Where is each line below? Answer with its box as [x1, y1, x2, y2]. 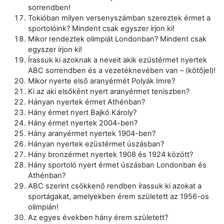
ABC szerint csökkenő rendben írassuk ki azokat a [28, 181, 201, 190]
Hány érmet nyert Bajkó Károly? [28, 107, 136, 117]
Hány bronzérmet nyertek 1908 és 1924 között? [28, 149, 193, 159]
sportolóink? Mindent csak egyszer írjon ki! [28, 23, 174, 33]
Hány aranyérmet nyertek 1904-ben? [28, 128, 155, 138]
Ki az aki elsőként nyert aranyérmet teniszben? [28, 86, 189, 96]
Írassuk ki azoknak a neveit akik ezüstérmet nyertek [28, 55, 207, 64]
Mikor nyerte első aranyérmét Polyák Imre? [28, 76, 175, 85]
